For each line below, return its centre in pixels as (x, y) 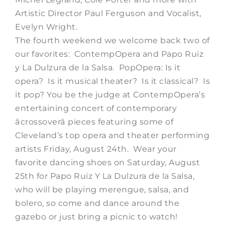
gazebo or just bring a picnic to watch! (96, 216)
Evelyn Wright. (46, 27)
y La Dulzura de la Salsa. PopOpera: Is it (98, 67)
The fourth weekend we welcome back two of (113, 40)
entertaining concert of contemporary (96, 108)
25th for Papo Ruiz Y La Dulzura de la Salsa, (105, 176)
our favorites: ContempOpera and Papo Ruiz (109, 54)
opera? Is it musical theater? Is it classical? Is (113, 81)
